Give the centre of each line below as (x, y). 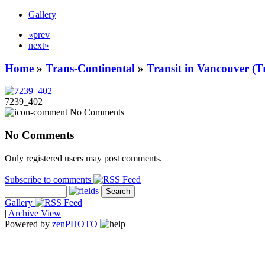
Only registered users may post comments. (83, 158)
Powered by (28, 224)
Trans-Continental (90, 68)
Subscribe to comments (49, 179)
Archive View (35, 213)
